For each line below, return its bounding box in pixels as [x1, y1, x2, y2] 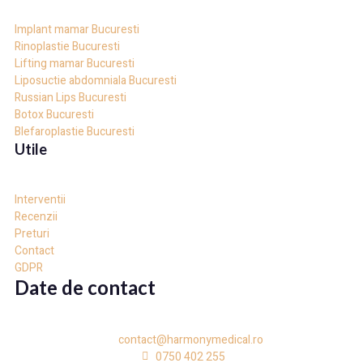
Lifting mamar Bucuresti [15, 54, 135, 72]
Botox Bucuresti [15, 105, 94, 123]
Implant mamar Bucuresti [15, 20, 139, 38]
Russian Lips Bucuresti [15, 88, 126, 106]
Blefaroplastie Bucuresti [15, 122, 135, 140]
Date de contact [15, 275, 156, 299]
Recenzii [15, 207, 58, 225]
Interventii [15, 190, 66, 208]
